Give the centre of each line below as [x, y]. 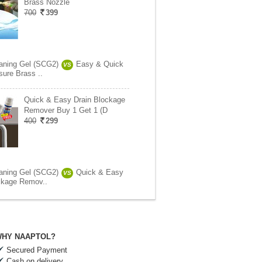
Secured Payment [37, 250]
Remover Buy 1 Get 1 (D [66, 110]
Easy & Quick [100, 64]
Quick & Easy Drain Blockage [75, 100]
